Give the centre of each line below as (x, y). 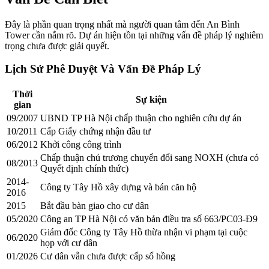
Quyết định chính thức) (84, 168)
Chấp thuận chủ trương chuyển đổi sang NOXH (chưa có (150, 157)
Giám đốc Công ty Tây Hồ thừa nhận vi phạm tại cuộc (144, 232)
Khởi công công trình (81, 144)
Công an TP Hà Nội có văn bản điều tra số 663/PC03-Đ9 (149, 219)
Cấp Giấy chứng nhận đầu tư (95, 131)
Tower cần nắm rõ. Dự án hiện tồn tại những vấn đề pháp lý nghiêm (134, 35)
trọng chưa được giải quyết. (57, 46)
